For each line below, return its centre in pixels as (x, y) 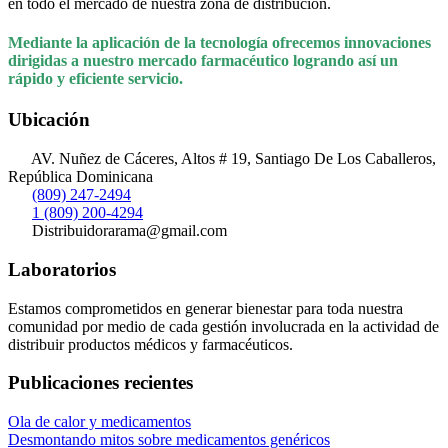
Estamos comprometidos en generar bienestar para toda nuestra (205, 308)
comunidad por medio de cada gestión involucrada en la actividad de (223, 326)
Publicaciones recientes (100, 383)
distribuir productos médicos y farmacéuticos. (150, 344)
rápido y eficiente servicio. (95, 79)
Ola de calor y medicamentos (99, 421)
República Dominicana (80, 177)
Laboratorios (62, 269)
